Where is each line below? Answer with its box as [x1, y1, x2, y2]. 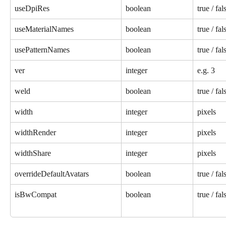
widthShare [15, 148, 51, 157]
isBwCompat [15, 190, 56, 199]
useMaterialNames [15, 24, 74, 33]
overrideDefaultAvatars [15, 169, 89, 178]
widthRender [15, 128, 56, 137]
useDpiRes [15, 4, 49, 13]
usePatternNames [15, 45, 70, 54]
